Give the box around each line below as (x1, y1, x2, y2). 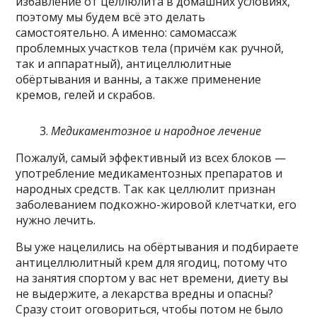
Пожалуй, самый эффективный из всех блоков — (16, 150, 287, 166)
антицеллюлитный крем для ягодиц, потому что (16, 255, 288, 271)
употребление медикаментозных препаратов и (16, 166, 283, 182)
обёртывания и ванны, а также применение (16, 71, 262, 88)
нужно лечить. (16, 212, 96, 229)
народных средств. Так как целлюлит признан (16, 181, 276, 197)
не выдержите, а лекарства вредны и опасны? (16, 286, 274, 302)
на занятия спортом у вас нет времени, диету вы (16, 270, 289, 287)
